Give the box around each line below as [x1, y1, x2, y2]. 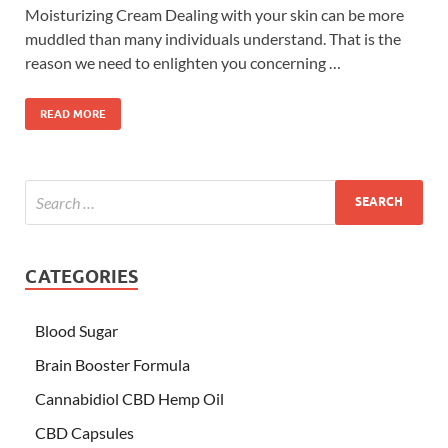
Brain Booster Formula [35, 354, 190, 374]
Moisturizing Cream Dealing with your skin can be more [25, 4, 404, 24]
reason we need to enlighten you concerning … [25, 52, 341, 72]
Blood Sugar [35, 320, 118, 340]
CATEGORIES [25, 265, 138, 287]
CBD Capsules [35, 422, 134, 442]
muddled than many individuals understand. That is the [25, 28, 401, 48]
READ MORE [40, 106, 106, 121]
